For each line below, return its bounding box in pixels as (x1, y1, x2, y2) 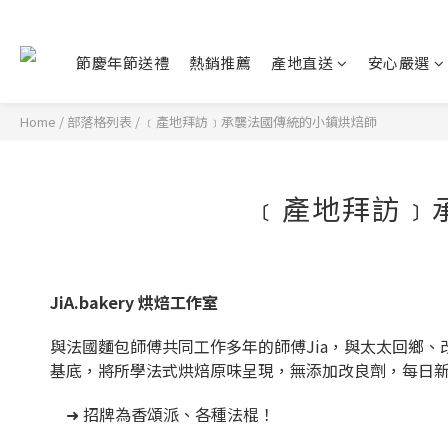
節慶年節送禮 (76, 52, 169, 73)
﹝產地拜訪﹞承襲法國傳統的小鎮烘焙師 (143, 112, 377, 131)
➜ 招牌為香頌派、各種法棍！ (50, 402, 275, 426)
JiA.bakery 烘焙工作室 (50, 290, 218, 314)
